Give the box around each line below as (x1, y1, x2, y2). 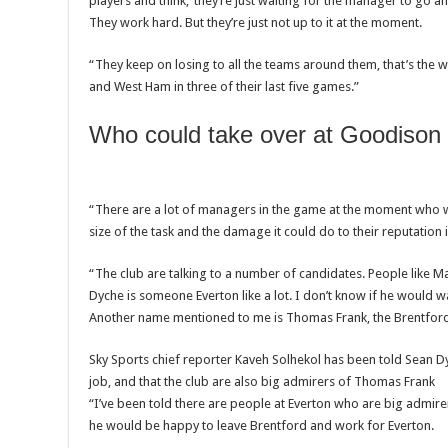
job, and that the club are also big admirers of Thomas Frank (89, 374, 435, 390)
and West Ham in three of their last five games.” (89, 79, 359, 95)
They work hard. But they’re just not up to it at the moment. (89, 15, 422, 31)
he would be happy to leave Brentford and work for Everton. (89, 418, 434, 434)
